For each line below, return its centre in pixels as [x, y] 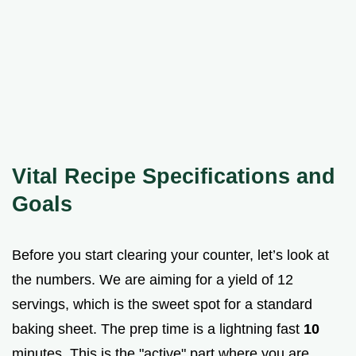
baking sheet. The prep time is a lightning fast [158, 329]
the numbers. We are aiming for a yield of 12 [153, 279]
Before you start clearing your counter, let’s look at [170, 255]
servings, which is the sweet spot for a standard [162, 304]
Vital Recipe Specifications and [174, 176]
